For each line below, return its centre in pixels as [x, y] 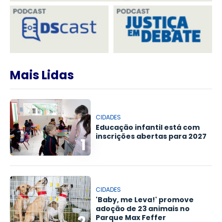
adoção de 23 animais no [143, 208]
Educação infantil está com [148, 127]
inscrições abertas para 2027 [151, 136]
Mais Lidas [42, 75]
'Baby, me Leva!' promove [145, 199]
